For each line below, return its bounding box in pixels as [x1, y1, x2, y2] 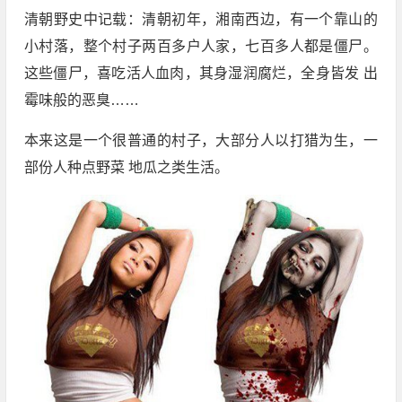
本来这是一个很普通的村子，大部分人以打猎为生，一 [23, 133, 378, 149]
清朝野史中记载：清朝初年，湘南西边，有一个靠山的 [23, 12, 378, 28]
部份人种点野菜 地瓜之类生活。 [23, 160, 229, 176]
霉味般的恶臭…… [23, 92, 139, 109]
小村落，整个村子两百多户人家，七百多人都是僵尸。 [23, 39, 378, 55]
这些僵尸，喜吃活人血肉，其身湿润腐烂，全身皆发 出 [23, 66, 378, 82]
